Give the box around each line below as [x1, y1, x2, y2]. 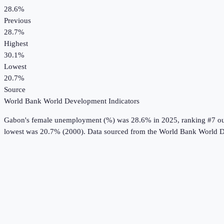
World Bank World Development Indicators [4, 97, 139, 105]
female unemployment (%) [31, 116, 115, 124]
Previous [4, 16, 31, 25]
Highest [4, 39, 28, 48]
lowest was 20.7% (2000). [4, 127, 85, 136]
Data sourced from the [87, 127, 159, 136]
